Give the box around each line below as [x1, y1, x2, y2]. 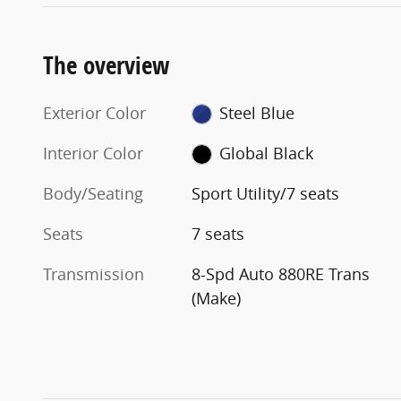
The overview [43, 47, 170, 81]
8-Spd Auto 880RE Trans [192, 262, 371, 285]
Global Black [218, 141, 313, 164]
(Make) [192, 286, 242, 309]
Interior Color [43, 141, 143, 164]
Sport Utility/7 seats [192, 182, 340, 204]
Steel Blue [218, 101, 294, 124]
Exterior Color [43, 101, 146, 124]
